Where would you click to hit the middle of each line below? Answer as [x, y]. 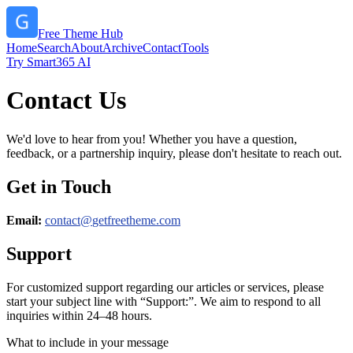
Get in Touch [59, 186]
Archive [123, 48]
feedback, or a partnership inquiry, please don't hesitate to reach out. [174, 153]
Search [54, 48]
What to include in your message [87, 342]
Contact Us [66, 100]
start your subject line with [72, 301]
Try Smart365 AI [48, 62]
